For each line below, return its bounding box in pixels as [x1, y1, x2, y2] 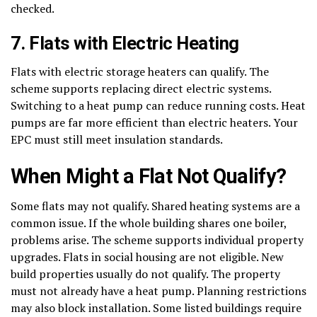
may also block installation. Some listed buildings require [11, 299, 301, 316]
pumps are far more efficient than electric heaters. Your [11, 114, 298, 130]
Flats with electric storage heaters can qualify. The [11, 63, 269, 79]
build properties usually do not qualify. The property [11, 265, 280, 282]
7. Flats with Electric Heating [11, 32, 239, 54]
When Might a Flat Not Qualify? [11, 163, 287, 188]
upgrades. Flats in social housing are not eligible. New [11, 248, 284, 265]
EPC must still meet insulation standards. [11, 131, 223, 147]
